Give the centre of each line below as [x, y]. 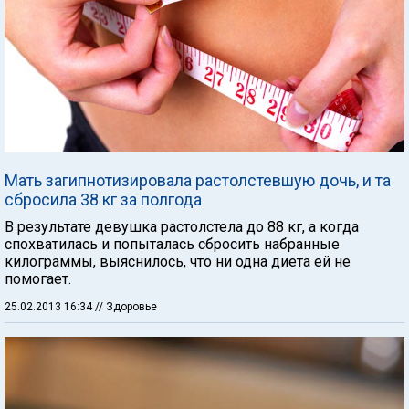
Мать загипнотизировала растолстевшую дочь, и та [198, 180]
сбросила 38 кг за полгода [103, 199]
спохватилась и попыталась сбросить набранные [172, 244]
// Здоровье [126, 307]
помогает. [38, 279]
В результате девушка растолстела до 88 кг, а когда [182, 227]
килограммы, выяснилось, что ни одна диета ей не [178, 262]
